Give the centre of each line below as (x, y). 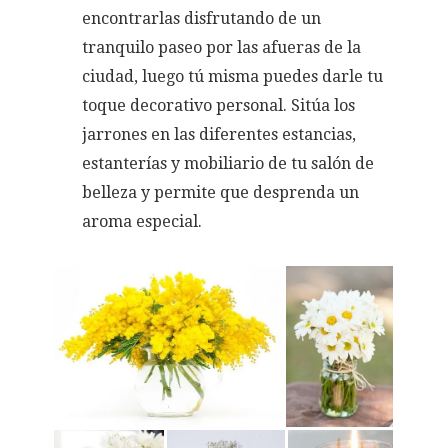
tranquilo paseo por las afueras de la (222, 47)
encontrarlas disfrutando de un (202, 18)
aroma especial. (142, 221)
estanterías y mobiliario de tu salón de (228, 163)
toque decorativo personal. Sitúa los (219, 105)
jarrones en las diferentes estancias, (219, 134)
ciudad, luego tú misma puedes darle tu (233, 76)
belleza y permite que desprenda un (221, 192)
